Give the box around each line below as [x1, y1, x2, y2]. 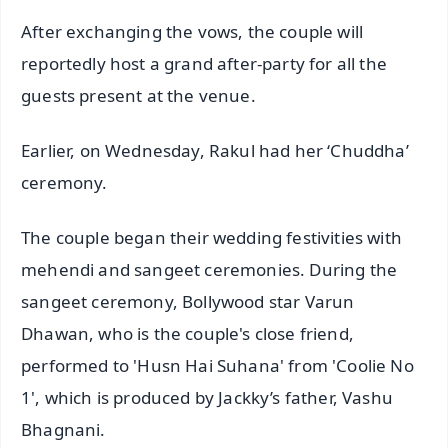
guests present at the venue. [21, 84, 256, 108]
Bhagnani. [21, 417, 106, 441]
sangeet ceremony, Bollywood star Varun [21, 289, 355, 313]
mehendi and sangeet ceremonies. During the [21, 257, 398, 281]
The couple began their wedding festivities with [21, 225, 402, 249]
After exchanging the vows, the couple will [21, 20, 364, 44]
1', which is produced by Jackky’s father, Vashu [21, 385, 393, 409]
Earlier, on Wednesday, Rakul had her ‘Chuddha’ [21, 139, 409, 163]
